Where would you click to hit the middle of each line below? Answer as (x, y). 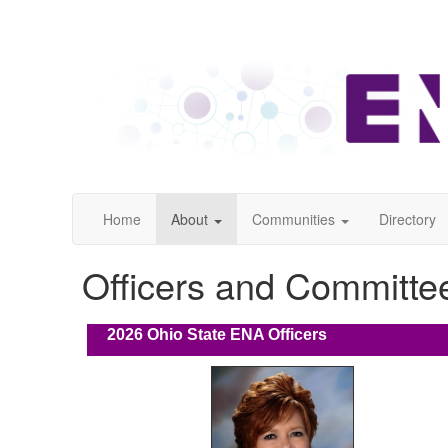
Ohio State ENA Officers (235, 335)
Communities (293, 219)
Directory (407, 219)
